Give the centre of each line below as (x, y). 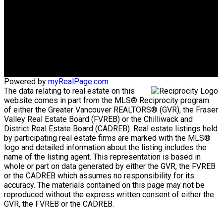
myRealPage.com (78, 81)
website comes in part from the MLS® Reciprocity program (107, 100)
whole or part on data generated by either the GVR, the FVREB (110, 166)
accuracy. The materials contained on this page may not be (104, 185)
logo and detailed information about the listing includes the (105, 147)
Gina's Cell (85, 8)
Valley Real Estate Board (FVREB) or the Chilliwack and (98, 119)
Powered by (26, 81)
